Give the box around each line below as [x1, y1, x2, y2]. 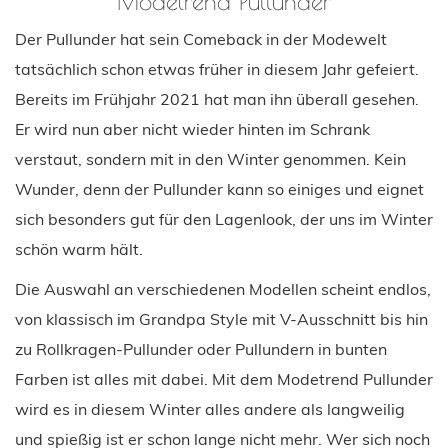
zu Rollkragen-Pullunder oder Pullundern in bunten [15, 338, 387, 359]
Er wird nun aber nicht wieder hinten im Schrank [15, 118, 370, 139]
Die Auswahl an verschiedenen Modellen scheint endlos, [15, 278, 431, 299]
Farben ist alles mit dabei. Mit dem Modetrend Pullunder [15, 368, 433, 389]
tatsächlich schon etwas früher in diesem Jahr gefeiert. [15, 58, 419, 79]
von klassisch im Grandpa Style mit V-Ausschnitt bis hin [15, 308, 428, 329]
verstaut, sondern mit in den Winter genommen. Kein [15, 148, 406, 169]
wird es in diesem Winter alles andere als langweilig [15, 398, 405, 419]
